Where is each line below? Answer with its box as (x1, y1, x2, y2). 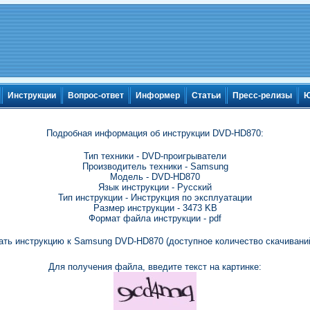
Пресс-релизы (232, 91, 292, 101)
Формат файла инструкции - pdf (89, 213, 221, 224)
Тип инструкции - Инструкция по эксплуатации (58, 192, 252, 203)
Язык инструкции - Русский (98, 182, 212, 192)
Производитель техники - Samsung (82, 161, 228, 172)
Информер (136, 91, 180, 101)
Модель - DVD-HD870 (110, 172, 200, 182)
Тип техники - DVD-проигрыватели (84, 151, 226, 161)
